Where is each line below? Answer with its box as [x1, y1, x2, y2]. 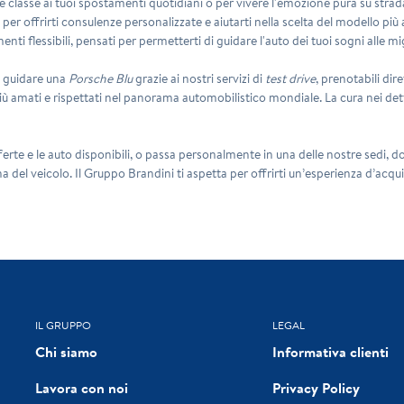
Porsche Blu [69, 69, 133, 87]
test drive [265, 69, 317, 87]
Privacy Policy [271, 377, 360, 398]
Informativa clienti [271, 341, 389, 362]
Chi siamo [35, 341, 98, 362]
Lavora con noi [35, 377, 129, 398]
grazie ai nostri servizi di [133, 69, 266, 87]
